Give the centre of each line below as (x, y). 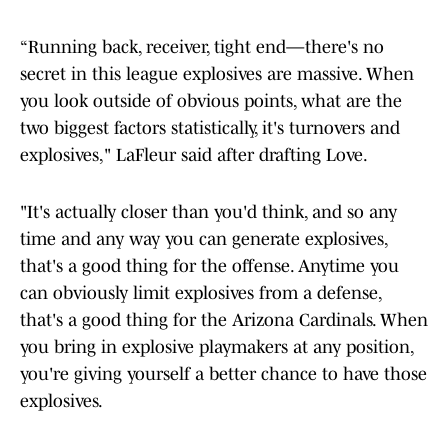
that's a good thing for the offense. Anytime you (209, 266)
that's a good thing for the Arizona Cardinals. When (224, 320)
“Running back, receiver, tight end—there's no (202, 47)
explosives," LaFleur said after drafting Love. (194, 155)
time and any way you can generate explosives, (203, 239)
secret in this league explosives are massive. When (217, 74)
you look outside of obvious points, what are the (211, 101)
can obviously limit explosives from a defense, (200, 293)
